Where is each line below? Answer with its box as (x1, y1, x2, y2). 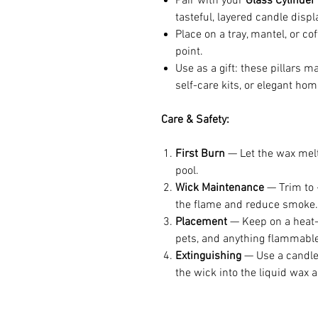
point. (175, 44, 203, 59)
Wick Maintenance (175, 180, 264, 195)
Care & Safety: (161, 112, 229, 127)
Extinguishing (175, 248, 241, 263)
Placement (175, 214, 227, 229)
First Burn (175, 146, 225, 161)
